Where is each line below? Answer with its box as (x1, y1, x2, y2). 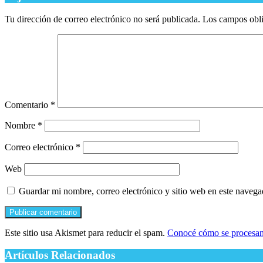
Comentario (5, 99, 50, 110)
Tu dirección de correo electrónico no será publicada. (5, 14, 200, 24)
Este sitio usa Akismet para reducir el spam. (5, 227, 167, 238)
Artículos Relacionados (5, 249, 115, 262)
